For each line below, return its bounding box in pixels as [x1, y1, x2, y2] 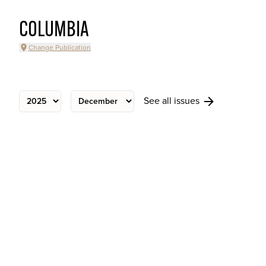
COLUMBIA [19, 20, 89, 42]
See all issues [144, 94, 202, 107]
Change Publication [28, 43, 91, 52]
